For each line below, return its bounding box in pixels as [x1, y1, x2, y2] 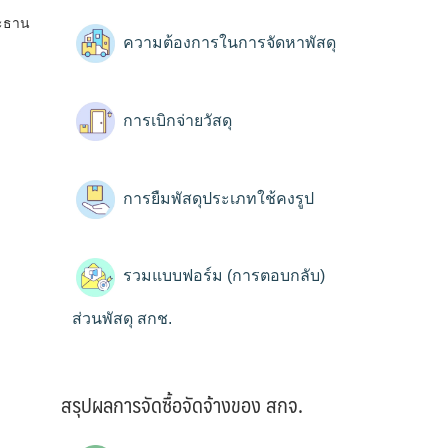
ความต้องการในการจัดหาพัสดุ [119, 34, 336, 52]
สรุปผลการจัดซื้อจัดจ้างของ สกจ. [61, 387, 303, 423]
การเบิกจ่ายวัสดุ [119, 111, 232, 129]
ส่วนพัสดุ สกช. [72, 309, 172, 327]
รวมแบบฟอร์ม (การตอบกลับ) [119, 267, 325, 285]
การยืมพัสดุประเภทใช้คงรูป [119, 189, 314, 207]
